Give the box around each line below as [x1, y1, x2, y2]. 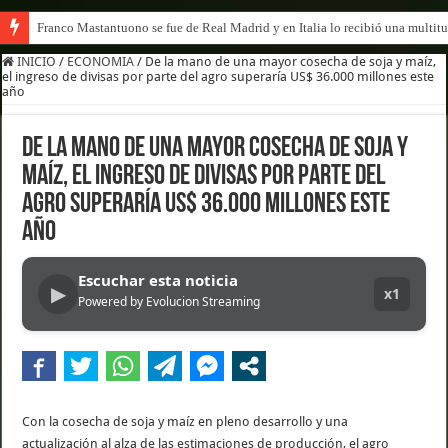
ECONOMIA [67, 53, 135, 69]
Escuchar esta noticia [78, 269, 239, 290]
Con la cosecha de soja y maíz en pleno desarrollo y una [22, 413, 349, 429]
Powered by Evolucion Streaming [78, 292, 261, 310]
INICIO [14, 53, 57, 69]
